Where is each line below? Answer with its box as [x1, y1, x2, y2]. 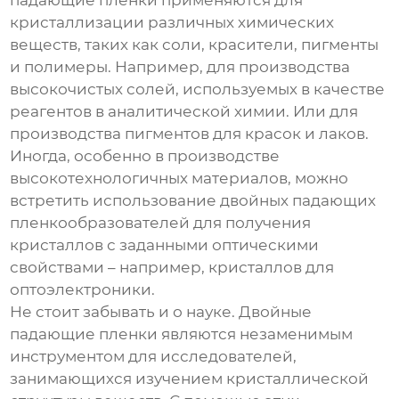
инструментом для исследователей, [10, 347, 297, 366]
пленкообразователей [10, 214, 191, 232]
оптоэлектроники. [10, 281, 156, 299]
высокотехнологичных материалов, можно [10, 169, 349, 188]
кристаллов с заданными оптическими [10, 236, 320, 255]
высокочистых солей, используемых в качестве [10, 80, 386, 99]
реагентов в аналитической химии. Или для [10, 102, 359, 121]
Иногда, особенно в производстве [10, 147, 281, 166]
